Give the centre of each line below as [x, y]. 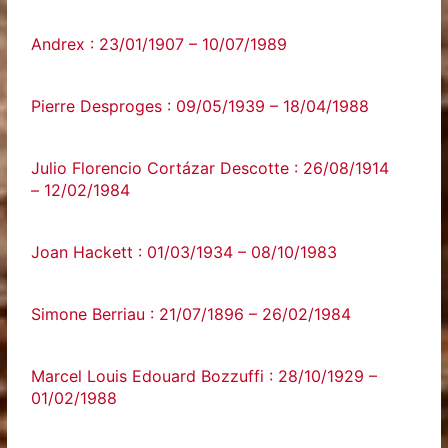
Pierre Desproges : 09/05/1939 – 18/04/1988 [200, 106]
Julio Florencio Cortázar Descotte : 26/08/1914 [210, 168]
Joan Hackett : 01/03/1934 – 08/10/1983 [184, 252]
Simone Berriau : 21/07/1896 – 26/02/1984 [191, 314]
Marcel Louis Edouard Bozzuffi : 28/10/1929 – [204, 376]
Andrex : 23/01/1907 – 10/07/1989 [159, 44]
